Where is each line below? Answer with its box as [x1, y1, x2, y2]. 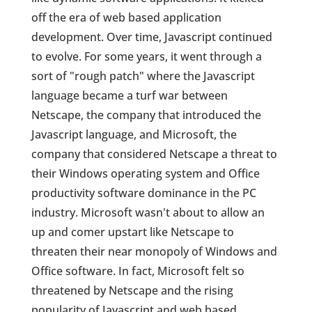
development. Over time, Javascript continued [31, 29, 272, 45]
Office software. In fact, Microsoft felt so [31, 263, 244, 279]
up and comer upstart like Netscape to [31, 224, 234, 240]
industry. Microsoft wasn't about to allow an [31, 205, 265, 221]
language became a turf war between [31, 88, 228, 104]
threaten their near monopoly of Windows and [31, 244, 277, 260]
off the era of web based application [31, 10, 221, 26]
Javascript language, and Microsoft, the [31, 127, 237, 143]
